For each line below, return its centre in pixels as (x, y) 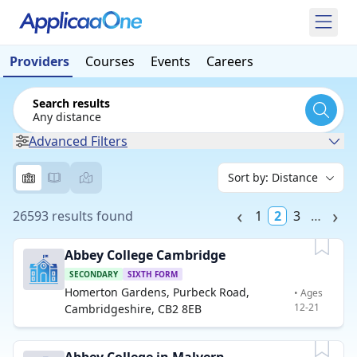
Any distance (67, 116)
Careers (230, 61)
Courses (110, 61)
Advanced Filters (78, 141)
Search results (71, 103)
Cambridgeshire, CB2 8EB (133, 309)
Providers (39, 61)
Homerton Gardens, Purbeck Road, (157, 292)
